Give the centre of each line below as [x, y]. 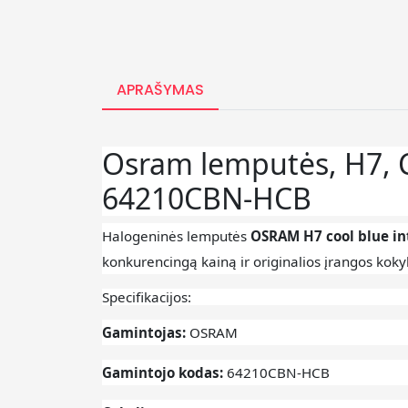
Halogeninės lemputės [176, 236]
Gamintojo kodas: [164, 373]
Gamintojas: [146, 333]
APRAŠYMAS [160, 90]
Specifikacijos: [147, 297]
